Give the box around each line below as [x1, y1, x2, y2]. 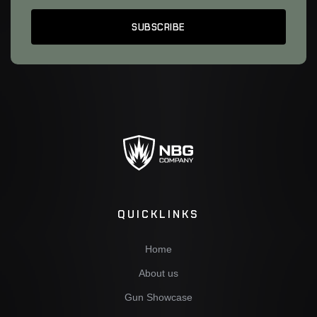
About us [139, 267, 178, 279]
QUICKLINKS [117, 207, 200, 222]
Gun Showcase [125, 291, 192, 303]
